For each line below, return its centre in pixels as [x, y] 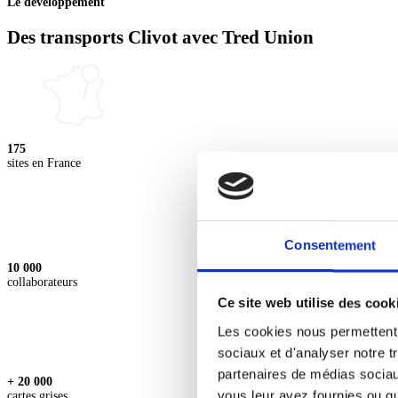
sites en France [44, 163]
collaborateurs [42, 283]
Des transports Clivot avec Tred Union [160, 37]
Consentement [330, 245]
